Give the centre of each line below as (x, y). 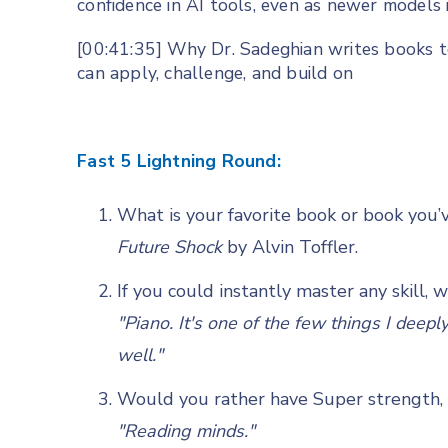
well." (140, 355)
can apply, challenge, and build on (215, 73)
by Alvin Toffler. (293, 247)
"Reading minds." (186, 431)
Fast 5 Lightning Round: (179, 161)
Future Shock (172, 247)
